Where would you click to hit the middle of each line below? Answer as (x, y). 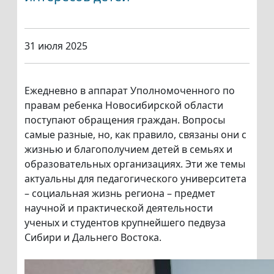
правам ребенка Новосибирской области (124, 106)
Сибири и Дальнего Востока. (94, 238)
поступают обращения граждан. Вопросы (125, 120)
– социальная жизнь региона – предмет (120, 194)
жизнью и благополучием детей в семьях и (128, 150)
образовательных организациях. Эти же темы (135, 164)
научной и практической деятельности (119, 208)
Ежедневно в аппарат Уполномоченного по (130, 91)
